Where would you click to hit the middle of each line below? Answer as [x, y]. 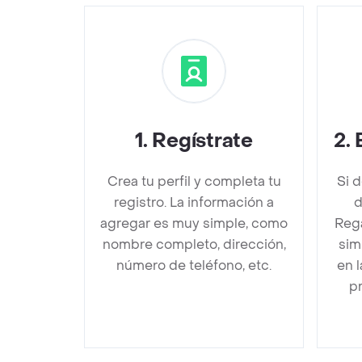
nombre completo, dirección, [194, 244]
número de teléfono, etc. [194, 265]
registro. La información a [194, 202]
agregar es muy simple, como [194, 223]
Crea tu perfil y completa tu [194, 181]
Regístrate [202, 141]
